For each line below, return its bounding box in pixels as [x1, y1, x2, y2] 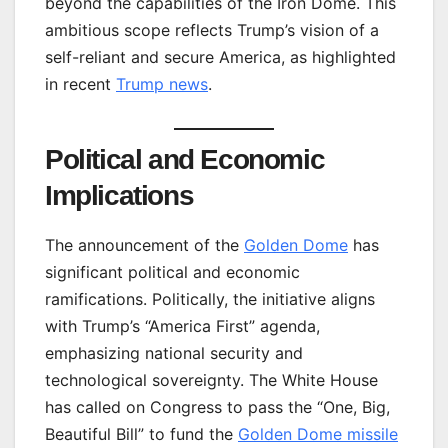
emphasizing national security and [45, 343, 303, 364]
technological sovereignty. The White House [45, 370, 378, 391]
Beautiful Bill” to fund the [45, 424, 238, 445]
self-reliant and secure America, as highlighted [45, 46, 396, 67]
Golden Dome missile [238, 424, 398, 445]
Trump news [116, 73, 208, 94]
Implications [45, 180, 194, 212]
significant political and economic [45, 262, 300, 283]
